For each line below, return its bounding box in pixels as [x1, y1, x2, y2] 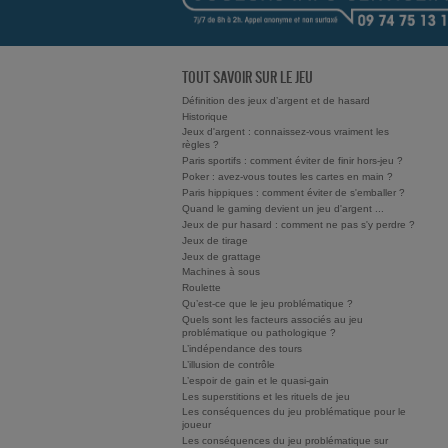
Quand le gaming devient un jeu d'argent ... [182, 202, 384, 214]
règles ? [182, 139, 219, 151]
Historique [182, 110, 228, 122]
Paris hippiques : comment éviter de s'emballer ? [182, 187, 405, 199]
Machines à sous [182, 266, 260, 278]
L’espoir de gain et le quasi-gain [182, 374, 329, 386]
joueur [182, 419, 211, 431]
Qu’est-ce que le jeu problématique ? [182, 298, 353, 310]
